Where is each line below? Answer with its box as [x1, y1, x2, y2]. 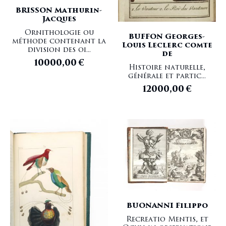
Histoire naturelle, [129, 62, 205, 73]
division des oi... [27, 44, 91, 55]
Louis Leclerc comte [122, 39, 212, 50]
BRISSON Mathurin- [16, 5, 102, 16]
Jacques [42, 14, 76, 25]
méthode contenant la [12, 36, 106, 47]
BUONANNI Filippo [126, 200, 208, 211]
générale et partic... [128, 70, 206, 81]
